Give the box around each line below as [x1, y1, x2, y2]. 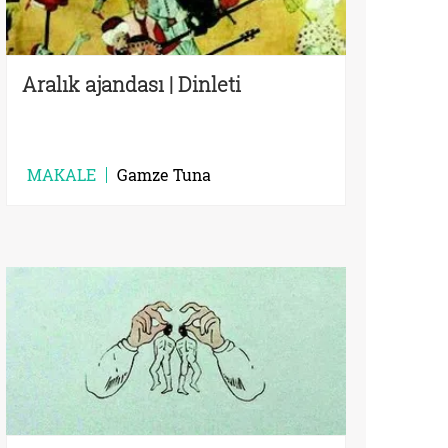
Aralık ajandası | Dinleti [22, 71, 241, 98]
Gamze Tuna [117, 164, 211, 186]
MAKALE [27, 164, 96, 186]
